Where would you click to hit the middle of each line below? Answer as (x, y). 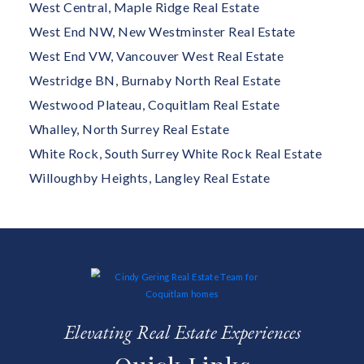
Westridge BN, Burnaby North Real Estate (155, 80)
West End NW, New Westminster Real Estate (162, 31)
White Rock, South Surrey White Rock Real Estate (175, 153)
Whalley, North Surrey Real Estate (129, 128)
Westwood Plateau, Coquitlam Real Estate (154, 104)
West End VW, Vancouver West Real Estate (156, 55)
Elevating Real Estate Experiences (182, 333)
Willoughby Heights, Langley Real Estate (149, 177)
